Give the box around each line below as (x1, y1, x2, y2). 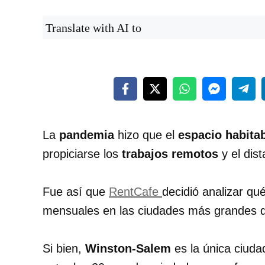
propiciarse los (43, 147, 122, 161)
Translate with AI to (46, 21, 141, 35)
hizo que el (118, 128, 178, 142)
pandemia (59, 128, 118, 142)
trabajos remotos (122, 147, 218, 161)
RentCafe (109, 185, 162, 199)
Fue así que (43, 185, 109, 199)
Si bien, (43, 242, 85, 256)
